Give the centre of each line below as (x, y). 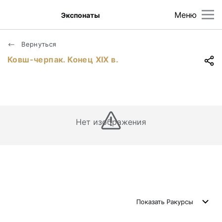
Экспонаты (81, 15)
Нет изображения (111, 122)
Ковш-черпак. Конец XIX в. (63, 59)
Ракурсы (180, 202)
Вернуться (38, 44)
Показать (151, 202)
